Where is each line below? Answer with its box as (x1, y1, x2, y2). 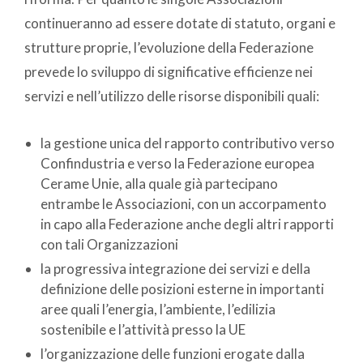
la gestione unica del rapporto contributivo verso (41, 135, 335, 152)
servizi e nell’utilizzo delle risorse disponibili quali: (24, 88, 319, 105)
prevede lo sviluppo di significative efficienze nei (24, 63, 313, 81)
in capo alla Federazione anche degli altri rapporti (41, 216, 334, 233)
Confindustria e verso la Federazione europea (41, 155, 314, 173)
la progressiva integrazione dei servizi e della (41, 260, 310, 278)
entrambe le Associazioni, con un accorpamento (41, 195, 327, 213)
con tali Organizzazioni (41, 236, 178, 254)
